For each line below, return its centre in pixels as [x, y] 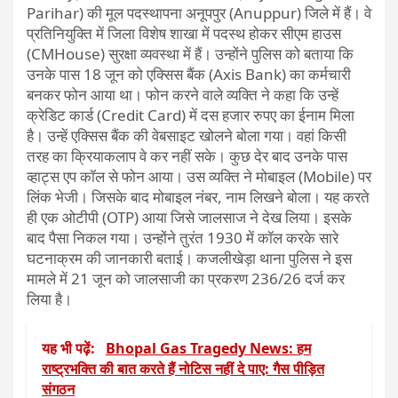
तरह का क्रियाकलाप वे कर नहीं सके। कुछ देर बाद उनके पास [187, 156]
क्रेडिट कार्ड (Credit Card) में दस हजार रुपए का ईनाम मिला [191, 115]
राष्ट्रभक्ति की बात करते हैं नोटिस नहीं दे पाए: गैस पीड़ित [183, 369]
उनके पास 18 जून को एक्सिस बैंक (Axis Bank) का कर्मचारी [189, 74]
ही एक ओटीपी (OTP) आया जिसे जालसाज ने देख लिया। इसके [189, 217]
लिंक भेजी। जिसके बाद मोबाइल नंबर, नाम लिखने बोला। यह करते [198, 197]
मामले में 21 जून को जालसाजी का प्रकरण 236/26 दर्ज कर [186, 279]
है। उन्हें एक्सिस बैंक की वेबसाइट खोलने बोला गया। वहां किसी [187, 135]
